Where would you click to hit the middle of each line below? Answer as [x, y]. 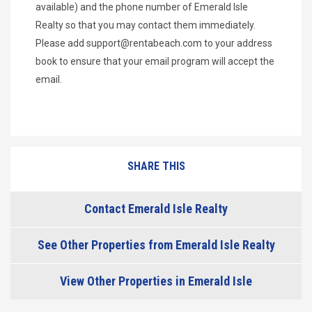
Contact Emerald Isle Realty [156, 208]
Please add [61, 43]
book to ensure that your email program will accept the [155, 61]
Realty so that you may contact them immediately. [146, 25]
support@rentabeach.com [144, 43]
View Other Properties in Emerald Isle [156, 281]
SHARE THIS [156, 166]
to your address [237, 43]
